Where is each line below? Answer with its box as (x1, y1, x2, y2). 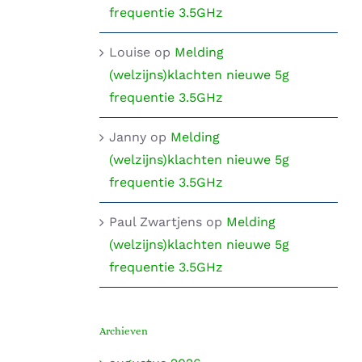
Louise (108, 44, 150, 60)
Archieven (99, 324, 148, 337)
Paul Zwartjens (108, 213, 202, 229)
